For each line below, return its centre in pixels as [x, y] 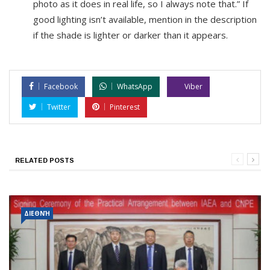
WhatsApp [135, 86]
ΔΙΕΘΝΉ [37, 213]
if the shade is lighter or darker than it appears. [130, 35]
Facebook [61, 86]
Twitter [59, 107]
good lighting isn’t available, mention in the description [145, 19]
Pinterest [125, 107]
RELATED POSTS [45, 160]
